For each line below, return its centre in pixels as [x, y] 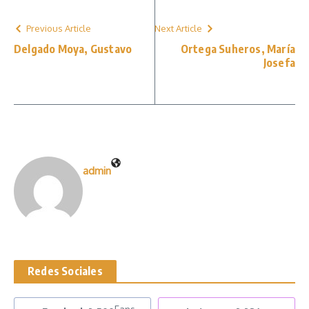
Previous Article [59, 28]
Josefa [279, 62]
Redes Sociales [65, 271]
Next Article [178, 28]
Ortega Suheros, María [238, 49]
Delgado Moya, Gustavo [73, 49]
